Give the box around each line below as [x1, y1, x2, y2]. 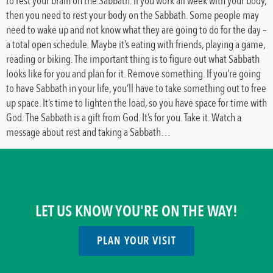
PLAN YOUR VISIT [97, 233, 176, 248]
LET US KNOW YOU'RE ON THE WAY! [35, 200, 238, 222]
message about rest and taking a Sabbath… [6, 124, 174, 140]
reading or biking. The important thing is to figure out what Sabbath [6, 51, 260, 66]
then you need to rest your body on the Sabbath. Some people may [6, 7, 259, 23]
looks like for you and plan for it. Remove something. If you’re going [6, 66, 261, 81]
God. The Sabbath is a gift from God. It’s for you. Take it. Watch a [6, 110, 241, 125]
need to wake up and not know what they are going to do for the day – [6, 22, 266, 37]
